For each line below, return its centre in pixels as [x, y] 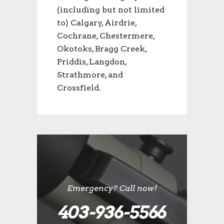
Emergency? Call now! [112, 188]
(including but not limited [111, 10]
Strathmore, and [90, 75]
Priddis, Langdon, [92, 62]
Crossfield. [79, 88]
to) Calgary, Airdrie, [97, 23]
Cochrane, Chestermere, [106, 36]
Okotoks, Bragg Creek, [102, 49]
